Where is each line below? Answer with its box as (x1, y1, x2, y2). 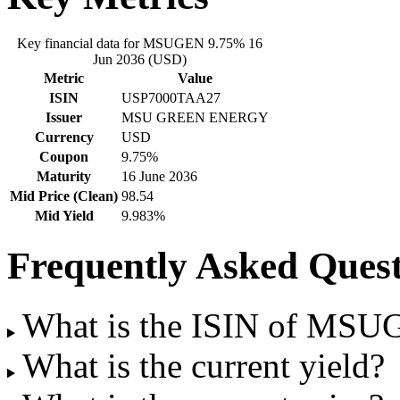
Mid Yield (34, 207, 94, 223)
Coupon (39, 148, 88, 164)
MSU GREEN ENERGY (121, 109, 269, 125)
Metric (44, 70, 84, 86)
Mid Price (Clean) (10, 187, 118, 204)
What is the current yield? (21, 346, 385, 386)
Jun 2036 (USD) (92, 51, 187, 67)
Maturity (37, 168, 91, 184)
